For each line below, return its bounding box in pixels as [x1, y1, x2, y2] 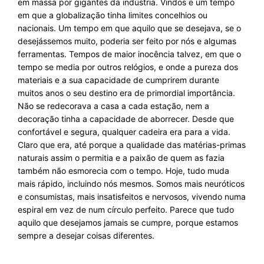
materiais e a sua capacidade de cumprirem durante [18, 75, 219, 85]
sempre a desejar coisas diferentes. [18, 230, 154, 240]
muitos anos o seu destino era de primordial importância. [18, 88, 235, 98]
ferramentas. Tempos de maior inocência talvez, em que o [18, 49, 241, 59]
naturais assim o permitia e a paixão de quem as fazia [18, 153, 225, 163]
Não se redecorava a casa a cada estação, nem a [18, 101, 209, 111]
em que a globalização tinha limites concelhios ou [18, 10, 207, 20]
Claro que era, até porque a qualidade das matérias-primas [18, 140, 246, 150]
